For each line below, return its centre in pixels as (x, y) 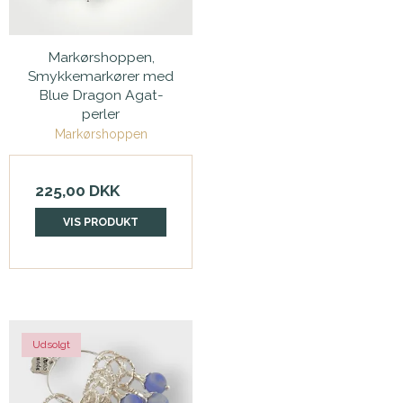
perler (101, 113)
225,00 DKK (77, 190)
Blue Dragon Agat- (101, 94)
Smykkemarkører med (101, 76)
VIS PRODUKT (101, 221)
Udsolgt (51, 344)
